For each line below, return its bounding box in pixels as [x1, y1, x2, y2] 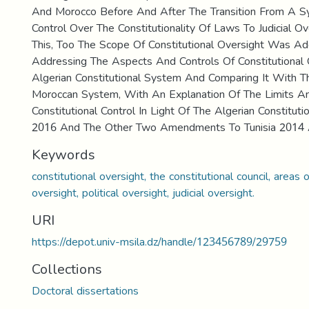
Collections [32, 256, 102, 282]
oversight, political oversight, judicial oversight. [32, 182, 255, 203]
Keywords [32, 141, 95, 168]
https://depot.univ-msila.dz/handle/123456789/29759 [32, 231, 287, 252]
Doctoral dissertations [32, 280, 139, 301]
